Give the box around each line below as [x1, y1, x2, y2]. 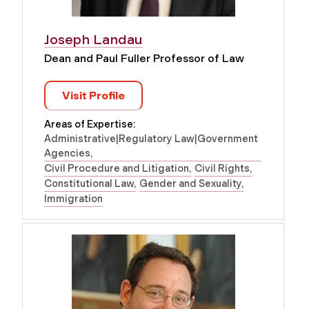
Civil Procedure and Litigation [44, 162, 189, 175]
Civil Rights [195, 162, 250, 175]
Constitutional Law [44, 177, 134, 190]
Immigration [44, 192, 103, 206]
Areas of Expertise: [44, 118, 135, 131]
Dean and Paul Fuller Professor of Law [44, 52, 244, 66]
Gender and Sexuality [139, 177, 241, 190]
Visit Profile [62, 89, 125, 103]
